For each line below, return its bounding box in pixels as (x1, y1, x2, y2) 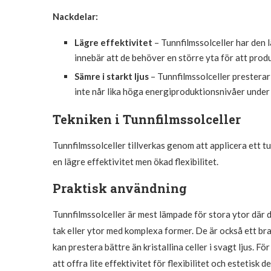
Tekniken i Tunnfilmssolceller (53, 111, 241, 127)
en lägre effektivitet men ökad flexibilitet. (53, 155, 218, 167)
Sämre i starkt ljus (74, 70, 149, 82)
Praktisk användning (53, 180, 187, 196)
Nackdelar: (53, 10, 98, 22)
